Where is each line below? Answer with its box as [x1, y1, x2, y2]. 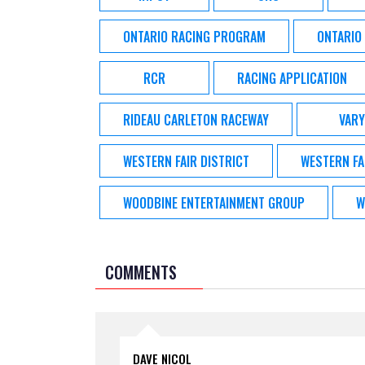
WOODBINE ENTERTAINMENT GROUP [123, 192, 305, 213]
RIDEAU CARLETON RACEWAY [123, 109, 269, 130]
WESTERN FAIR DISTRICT [123, 151, 249, 171]
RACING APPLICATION [237, 68, 347, 88]
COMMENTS [105, 260, 177, 284]
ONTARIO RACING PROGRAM [123, 26, 266, 46]
